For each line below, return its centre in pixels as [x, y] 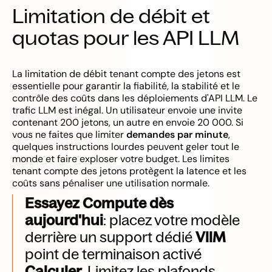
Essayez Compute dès [99, 203]
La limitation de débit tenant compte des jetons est [126, 74]
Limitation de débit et [111, 16]
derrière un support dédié [110, 237]
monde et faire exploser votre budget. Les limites [121, 159]
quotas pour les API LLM [126, 38]
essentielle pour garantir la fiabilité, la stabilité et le [126, 86]
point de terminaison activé [113, 254]
